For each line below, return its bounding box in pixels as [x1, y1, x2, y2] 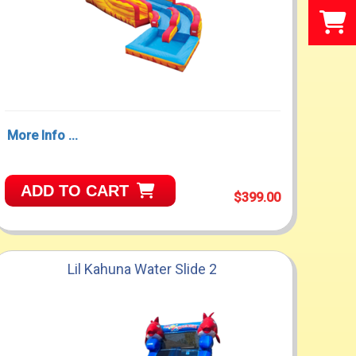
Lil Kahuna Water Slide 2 [68, 260, 218, 277]
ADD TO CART [20, 181, 129, 199]
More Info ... [6, 127, 78, 143]
